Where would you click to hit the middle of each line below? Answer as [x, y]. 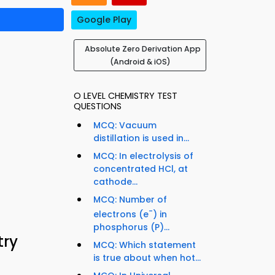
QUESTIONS [98, 107]
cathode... [115, 182]
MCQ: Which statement [145, 245]
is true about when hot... [147, 258]
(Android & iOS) [140, 62]
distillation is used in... [141, 138]
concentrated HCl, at [141, 169]
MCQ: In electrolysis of [143, 156]
